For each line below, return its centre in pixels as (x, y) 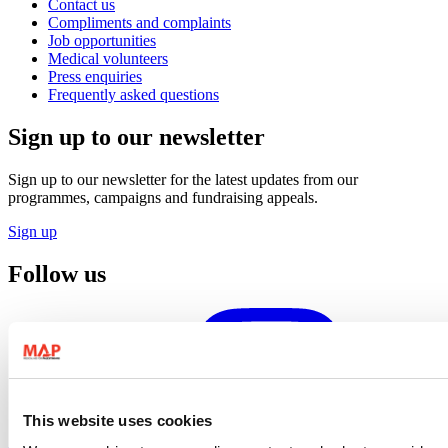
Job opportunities (102, 40)
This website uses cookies (118, 420)
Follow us (57, 273)
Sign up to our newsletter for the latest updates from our (183, 179)
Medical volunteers (108, 58)
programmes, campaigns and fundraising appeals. (163, 197)
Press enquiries (95, 76)
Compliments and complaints (139, 22)
